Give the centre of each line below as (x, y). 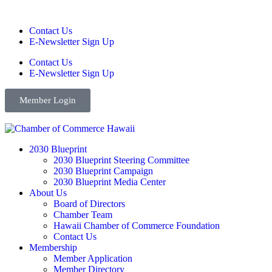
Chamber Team (83, 215)
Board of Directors (89, 204)
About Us (48, 193)
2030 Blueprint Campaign (103, 171)
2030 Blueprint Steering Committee (121, 160)
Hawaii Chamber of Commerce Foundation (137, 226)
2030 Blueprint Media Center (110, 182)
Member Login (48, 100)
